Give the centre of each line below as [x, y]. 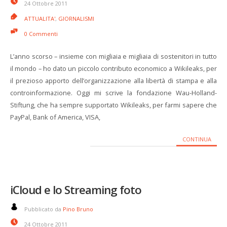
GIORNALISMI [76, 18]
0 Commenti [41, 34]
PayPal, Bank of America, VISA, [55, 117]
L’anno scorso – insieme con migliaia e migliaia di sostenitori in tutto [113, 56]
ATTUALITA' [40, 18]
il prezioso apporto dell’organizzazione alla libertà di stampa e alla [113, 81]
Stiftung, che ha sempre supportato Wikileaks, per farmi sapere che [113, 105]
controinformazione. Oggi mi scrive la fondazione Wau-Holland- [113, 93]
